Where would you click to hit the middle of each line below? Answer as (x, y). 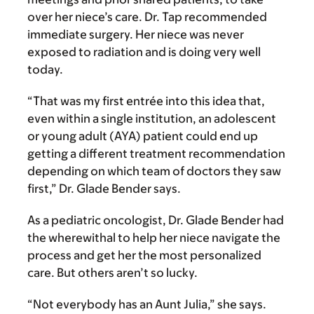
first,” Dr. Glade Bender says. (104, 189)
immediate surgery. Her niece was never (136, 35)
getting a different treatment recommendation (156, 154)
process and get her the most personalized (144, 255)
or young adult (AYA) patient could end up (143, 136)
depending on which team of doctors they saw (154, 171)
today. (45, 70)
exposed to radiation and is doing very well (144, 52)
